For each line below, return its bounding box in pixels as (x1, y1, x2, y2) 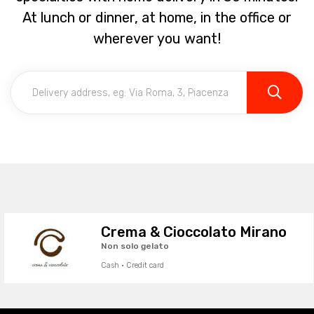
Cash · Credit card (100, 260, 164, 270)
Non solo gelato (100, 240, 169, 251)
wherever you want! (93, 30, 221, 47)
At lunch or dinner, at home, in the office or (22, 9, 292, 26)
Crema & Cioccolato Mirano (100, 223, 287, 240)
